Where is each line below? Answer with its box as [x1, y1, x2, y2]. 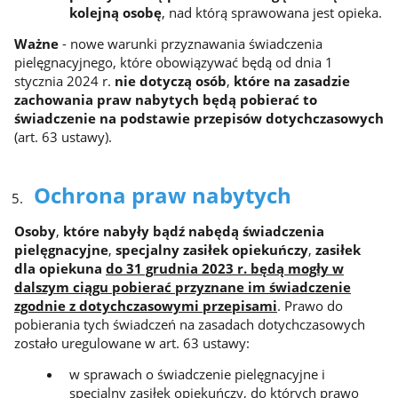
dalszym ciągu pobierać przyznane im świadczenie [13, 277, 351, 296]
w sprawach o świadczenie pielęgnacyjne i [68, 365, 325, 384]
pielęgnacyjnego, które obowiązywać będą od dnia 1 [13, 53, 333, 72]
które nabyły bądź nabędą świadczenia [62, 221, 324, 240]
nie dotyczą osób [114, 72, 227, 91]
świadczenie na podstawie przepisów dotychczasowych [13, 109, 384, 128]
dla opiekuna [13, 259, 106, 277]
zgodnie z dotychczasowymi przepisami [13, 296, 277, 314]
